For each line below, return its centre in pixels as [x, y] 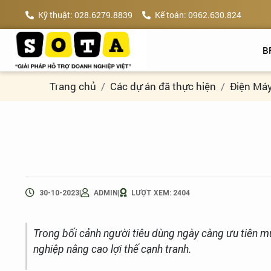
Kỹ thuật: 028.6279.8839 [85, 15]
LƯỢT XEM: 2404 [161, 193]
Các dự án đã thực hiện [163, 86]
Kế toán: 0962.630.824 [198, 15]
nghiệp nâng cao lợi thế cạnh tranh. [112, 249]
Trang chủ [73, 86]
